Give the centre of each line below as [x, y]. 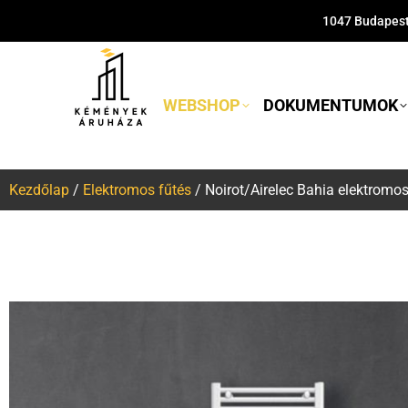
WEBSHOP [202, 105]
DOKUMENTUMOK [330, 105]
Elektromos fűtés [137, 190]
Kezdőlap [39, 190]
